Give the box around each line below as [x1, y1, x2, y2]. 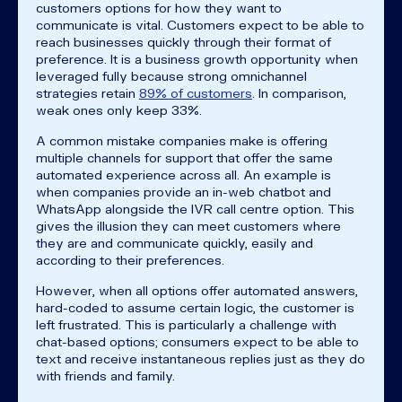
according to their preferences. [36, 251, 228, 267]
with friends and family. [36, 367, 179, 383]
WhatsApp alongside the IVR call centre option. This [36, 200, 354, 216]
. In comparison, [252, 84, 346, 100]
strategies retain [36, 84, 139, 100]
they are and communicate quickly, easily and [36, 234, 313, 250]
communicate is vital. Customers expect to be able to [36, 16, 364, 32]
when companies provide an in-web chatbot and [36, 183, 331, 199]
